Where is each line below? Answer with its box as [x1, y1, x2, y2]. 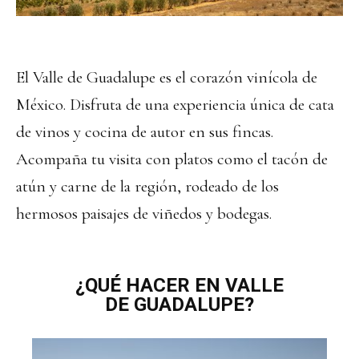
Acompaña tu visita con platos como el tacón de [16, 148, 328, 169]
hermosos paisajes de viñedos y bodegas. [16, 203, 272, 224]
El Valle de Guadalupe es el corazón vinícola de [16, 67, 317, 87]
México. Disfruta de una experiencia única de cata [16, 94, 334, 115]
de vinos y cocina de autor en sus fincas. [16, 121, 273, 142]
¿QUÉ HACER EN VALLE [75, 273, 284, 296]
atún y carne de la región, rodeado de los [16, 175, 279, 196]
